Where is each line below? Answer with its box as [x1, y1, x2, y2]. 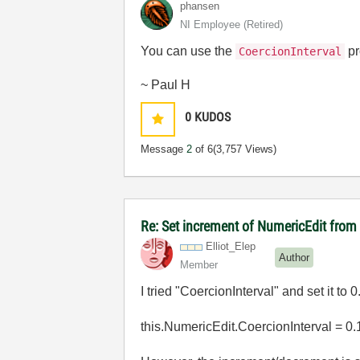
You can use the [141, 44, 236, 58]
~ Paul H [141, 78, 191, 92]
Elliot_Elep [206, 240, 256, 252]
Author [279, 251, 310, 264]
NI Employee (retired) [180, 18, 284, 31]
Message [141, 143, 187, 155]
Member [180, 259, 219, 271]
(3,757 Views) [213, 143, 277, 155]
